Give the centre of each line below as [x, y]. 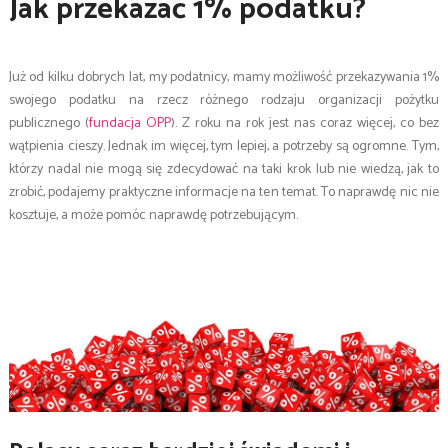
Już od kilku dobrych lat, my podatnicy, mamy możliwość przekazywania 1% [224, 77]
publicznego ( [48, 123]
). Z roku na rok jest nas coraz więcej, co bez [305, 123]
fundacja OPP [129, 123]
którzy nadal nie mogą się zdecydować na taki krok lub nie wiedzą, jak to [224, 169]
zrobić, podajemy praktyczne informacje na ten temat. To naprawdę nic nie [224, 192]
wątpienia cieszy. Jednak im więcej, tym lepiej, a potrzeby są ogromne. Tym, [224, 146]
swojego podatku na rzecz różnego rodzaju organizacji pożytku [224, 100]
